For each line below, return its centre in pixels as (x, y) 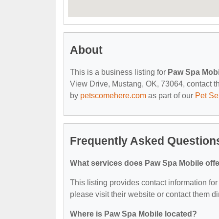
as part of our (171, 95)
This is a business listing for (119, 72)
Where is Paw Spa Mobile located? (133, 214)
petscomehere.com (113, 95)
